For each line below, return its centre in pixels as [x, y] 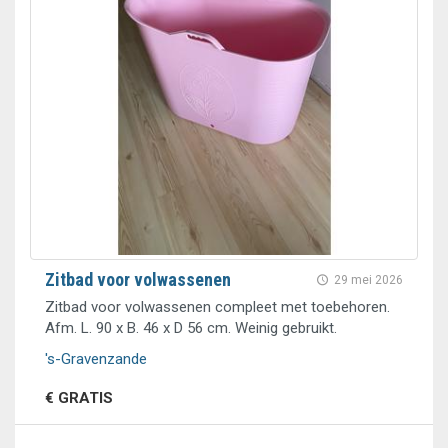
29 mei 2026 [368, 280]
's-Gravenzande [96, 359]
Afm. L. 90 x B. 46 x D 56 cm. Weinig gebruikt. [191, 328]
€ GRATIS [79, 398]
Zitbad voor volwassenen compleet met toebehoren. [217, 307]
